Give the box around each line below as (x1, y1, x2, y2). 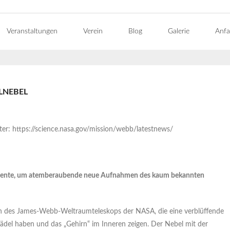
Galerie (168, 28, 189, 35)
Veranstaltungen (7, 28, 57, 35)
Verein (83, 28, 103, 35)
